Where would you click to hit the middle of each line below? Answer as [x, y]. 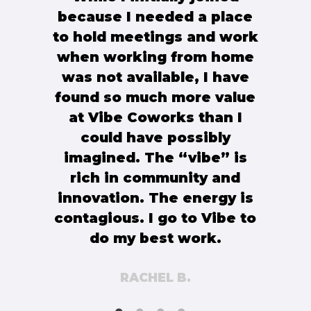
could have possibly [155, 137]
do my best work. [155, 238]
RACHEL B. [155, 277]
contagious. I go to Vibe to [155, 218]
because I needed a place [155, 16]
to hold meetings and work [155, 36]
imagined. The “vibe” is [155, 157]
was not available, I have [155, 77]
